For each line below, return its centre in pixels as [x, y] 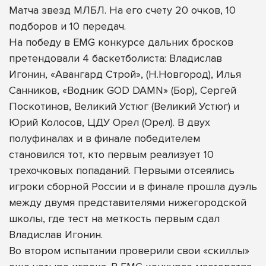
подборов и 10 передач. [67, 26]
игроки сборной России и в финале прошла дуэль [133, 186]
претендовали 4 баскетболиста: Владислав [115, 58]
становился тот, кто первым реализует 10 [111, 154]
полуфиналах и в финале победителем [104, 138]
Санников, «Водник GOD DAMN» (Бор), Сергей [123, 90]
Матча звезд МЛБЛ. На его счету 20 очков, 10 [122, 10]
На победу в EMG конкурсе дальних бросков [121, 42]
